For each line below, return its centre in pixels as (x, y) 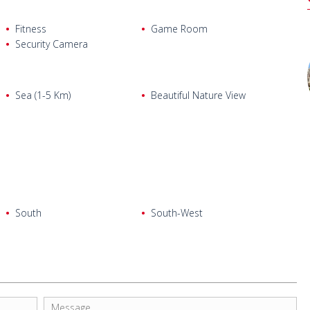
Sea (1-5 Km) (43, 95)
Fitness (30, 29)
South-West (176, 213)
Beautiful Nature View (198, 95)
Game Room (179, 29)
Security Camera (51, 44)
